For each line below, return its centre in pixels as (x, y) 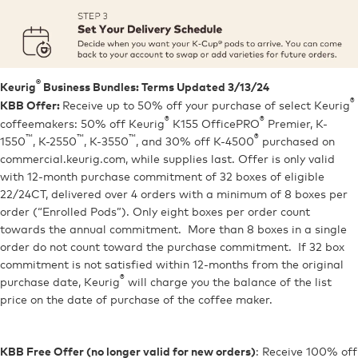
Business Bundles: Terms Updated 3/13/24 (155, 87)
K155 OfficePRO (215, 123)
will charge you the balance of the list (228, 281)
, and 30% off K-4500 (195, 141)
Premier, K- (296, 123)
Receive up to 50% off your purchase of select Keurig (206, 105)
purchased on (297, 141)
